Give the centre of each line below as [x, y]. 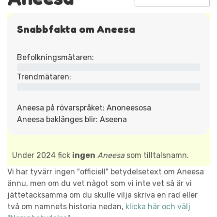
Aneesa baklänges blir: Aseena [72, 119]
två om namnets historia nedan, [66, 206]
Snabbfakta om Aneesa [76, 29]
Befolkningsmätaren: [55, 57]
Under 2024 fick [42, 155]
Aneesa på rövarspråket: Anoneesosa [84, 108]
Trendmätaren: [44, 77]
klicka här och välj [158, 206]
